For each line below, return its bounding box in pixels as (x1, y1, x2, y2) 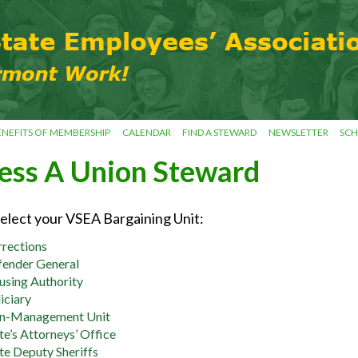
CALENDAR (121, 126, 171, 139)
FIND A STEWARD (182, 126, 257, 139)
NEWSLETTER (268, 126, 328, 139)
